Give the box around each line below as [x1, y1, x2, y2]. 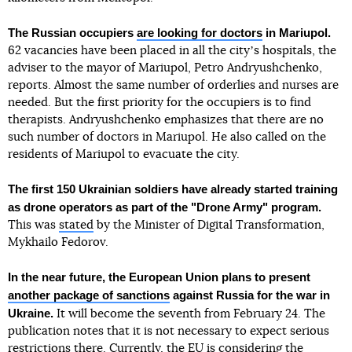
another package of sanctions [8, 288, 170, 302]
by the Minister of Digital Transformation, [93, 219, 324, 231]
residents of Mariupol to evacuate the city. [8, 148, 240, 160]
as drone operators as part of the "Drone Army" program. [8, 200, 321, 214]
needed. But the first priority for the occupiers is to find [8, 97, 311, 108]
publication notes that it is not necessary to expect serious [8, 325, 329, 337]
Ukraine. [8, 306, 53, 320]
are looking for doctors [137, 26, 262, 39]
